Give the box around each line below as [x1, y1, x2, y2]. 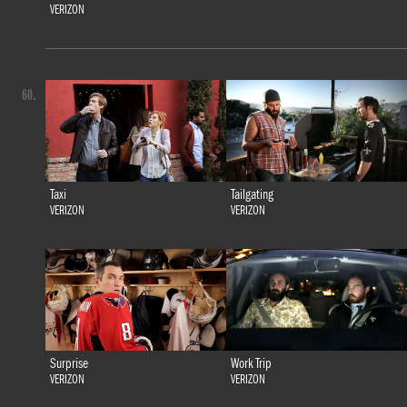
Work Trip [230, 355, 272, 372]
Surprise [49, 355, 88, 372]
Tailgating [230, 186, 273, 203]
